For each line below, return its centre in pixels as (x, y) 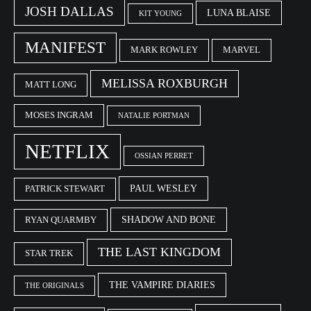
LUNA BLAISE (239, 13)
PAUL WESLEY (163, 188)
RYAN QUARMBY (61, 220)
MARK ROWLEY (164, 50)
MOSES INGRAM (59, 116)
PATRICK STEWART (65, 189)
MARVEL (242, 50)
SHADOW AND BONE (169, 220)
